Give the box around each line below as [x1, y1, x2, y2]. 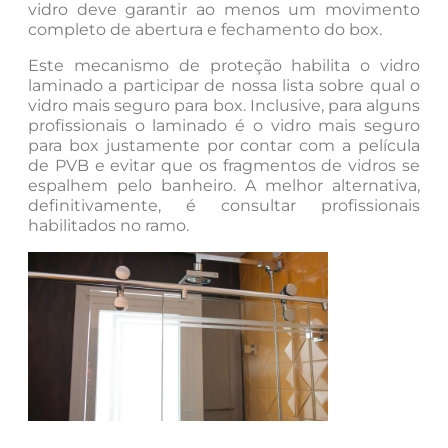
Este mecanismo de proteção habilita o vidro [28, 56, 420, 76]
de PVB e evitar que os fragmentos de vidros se [28, 156, 420, 176]
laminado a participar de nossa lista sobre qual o [28, 76, 420, 96]
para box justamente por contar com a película [28, 136, 420, 156]
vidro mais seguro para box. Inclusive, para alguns [28, 96, 420, 116]
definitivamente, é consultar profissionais [28, 196, 420, 216]
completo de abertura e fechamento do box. [28, 20, 382, 40]
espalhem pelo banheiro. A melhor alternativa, [28, 176, 420, 196]
